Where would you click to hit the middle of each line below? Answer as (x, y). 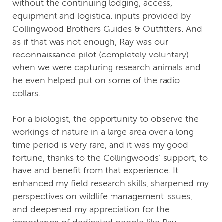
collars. (26, 93)
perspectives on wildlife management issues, (102, 196)
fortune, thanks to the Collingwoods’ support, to (110, 158)
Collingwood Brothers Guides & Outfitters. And (107, 29)
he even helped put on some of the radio (96, 81)
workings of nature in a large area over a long (103, 132)
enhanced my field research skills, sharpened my (111, 184)
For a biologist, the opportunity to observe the (106, 119)
